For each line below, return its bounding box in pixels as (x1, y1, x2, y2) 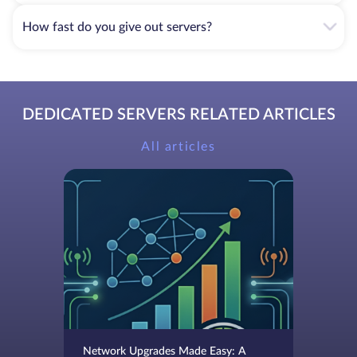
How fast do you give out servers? (22, 20, 212, 33)
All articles (141, 139, 216, 153)
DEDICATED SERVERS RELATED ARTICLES (22, 106, 335, 123)
